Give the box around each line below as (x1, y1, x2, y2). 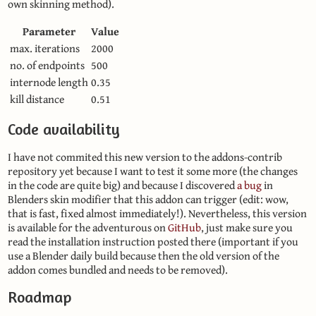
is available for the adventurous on (8, 219, 168, 236)
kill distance (10, 90, 64, 107)
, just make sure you (201, 219, 293, 236)
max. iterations (10, 39, 80, 56)
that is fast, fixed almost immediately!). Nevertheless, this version (8, 205, 307, 221)
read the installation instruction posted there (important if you (8, 233, 298, 250)
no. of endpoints (10, 56, 85, 73)
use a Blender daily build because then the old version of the (8, 247, 279, 264)
